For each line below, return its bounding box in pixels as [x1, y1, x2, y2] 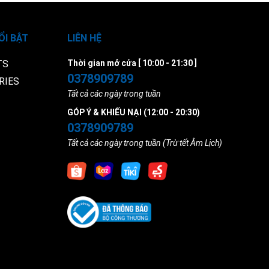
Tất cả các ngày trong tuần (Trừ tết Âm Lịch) [67, 138, 222, 148]
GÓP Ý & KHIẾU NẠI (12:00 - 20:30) [67, 107, 200, 117]
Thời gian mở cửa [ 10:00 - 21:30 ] [67, 58, 197, 68]
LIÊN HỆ [67, 32, 101, 44]
